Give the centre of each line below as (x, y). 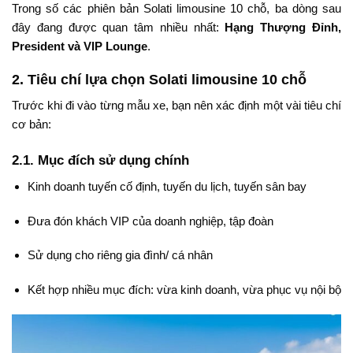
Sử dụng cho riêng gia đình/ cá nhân (120, 255)
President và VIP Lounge (80, 46)
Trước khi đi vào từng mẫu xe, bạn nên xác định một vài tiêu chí (176, 106)
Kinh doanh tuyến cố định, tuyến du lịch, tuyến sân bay (167, 187)
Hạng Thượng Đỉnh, (283, 27)
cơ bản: (32, 124)
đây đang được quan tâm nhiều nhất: (119, 27)
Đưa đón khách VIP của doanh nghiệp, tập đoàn (150, 221)
